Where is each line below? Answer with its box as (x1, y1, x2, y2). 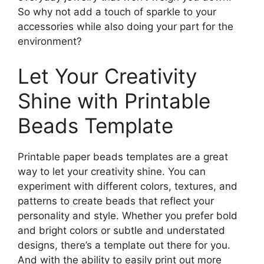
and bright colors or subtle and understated (18, 225, 225, 237)
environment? (18, 35, 82, 47)
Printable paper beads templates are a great (18, 151, 228, 163)
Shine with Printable (18, 88, 210, 114)
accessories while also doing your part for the (18, 20, 233, 32)
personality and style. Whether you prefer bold (18, 210, 237, 222)
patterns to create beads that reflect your (18, 195, 214, 207)
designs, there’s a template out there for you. (18, 239, 230, 252)
